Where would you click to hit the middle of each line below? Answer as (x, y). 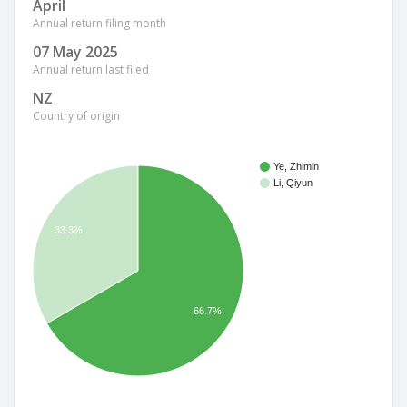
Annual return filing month (99, 23)
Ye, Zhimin (296, 167)
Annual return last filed (91, 69)
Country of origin (76, 116)
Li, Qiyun (293, 183)
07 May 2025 (75, 52)
